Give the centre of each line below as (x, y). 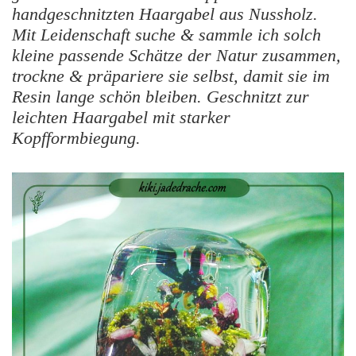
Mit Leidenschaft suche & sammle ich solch (166, 34)
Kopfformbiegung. (76, 137)
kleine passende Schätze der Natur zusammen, (176, 55)
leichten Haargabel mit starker (121, 117)
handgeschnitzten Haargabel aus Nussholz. (165, 14)
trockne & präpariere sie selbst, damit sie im (171, 75)
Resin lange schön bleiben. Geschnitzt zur (161, 96)
